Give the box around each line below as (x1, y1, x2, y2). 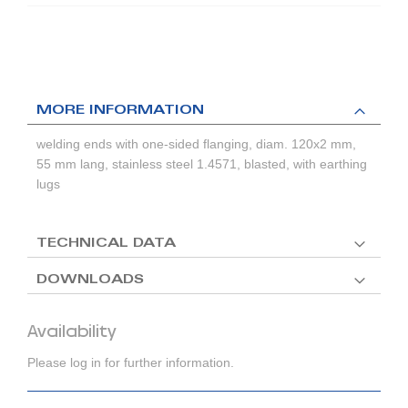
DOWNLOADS (36, 274, 144, 288)
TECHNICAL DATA (36, 238, 176, 251)
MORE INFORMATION (36, 105, 204, 118)
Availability (27, 321, 117, 342)
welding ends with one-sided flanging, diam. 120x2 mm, (36, 137, 356, 152)
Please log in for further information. (27, 355, 234, 371)
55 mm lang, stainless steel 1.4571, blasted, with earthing (36, 157, 367, 172)
